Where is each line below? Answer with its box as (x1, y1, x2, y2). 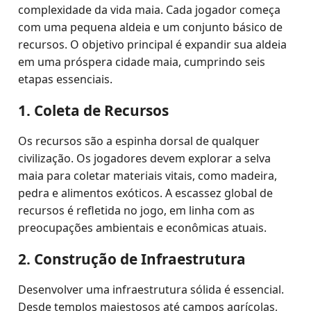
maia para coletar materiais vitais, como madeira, (18, 168, 278, 183)
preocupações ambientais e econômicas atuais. (18, 220, 267, 235)
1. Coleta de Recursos (18, 101, 169, 120)
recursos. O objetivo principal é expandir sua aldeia (18, 37, 287, 52)
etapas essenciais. (18, 72, 113, 87)
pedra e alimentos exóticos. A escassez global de (18, 185, 274, 201)
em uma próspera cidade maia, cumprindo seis (18, 54, 266, 69)
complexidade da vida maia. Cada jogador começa (18, 2, 281, 17)
